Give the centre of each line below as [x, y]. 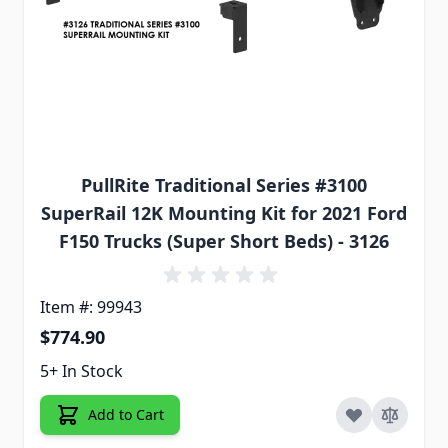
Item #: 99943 [91, 306]
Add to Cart [126, 414]
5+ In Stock [81, 370]
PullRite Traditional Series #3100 [224, 184]
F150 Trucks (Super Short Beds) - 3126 [224, 240]
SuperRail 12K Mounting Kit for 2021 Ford [224, 212]
